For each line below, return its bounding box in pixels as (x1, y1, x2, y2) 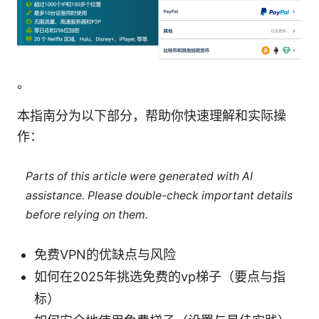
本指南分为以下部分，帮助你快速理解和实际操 (17, 108, 286, 124)
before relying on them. (25, 207, 148, 221)
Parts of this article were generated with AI (25, 169, 253, 183)
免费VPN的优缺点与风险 (34, 247, 176, 263)
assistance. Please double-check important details (25, 188, 293, 202)
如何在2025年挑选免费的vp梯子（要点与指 (34, 269, 286, 285)
